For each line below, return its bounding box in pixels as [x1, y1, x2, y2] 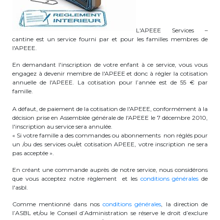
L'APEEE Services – [136, 27, 208, 34]
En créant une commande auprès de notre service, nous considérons [12, 166, 208, 173]
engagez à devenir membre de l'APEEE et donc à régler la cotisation [12, 70, 208, 77]
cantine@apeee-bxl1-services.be [33, 209, 136, 219]
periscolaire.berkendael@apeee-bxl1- [32, 6, 150, 16]
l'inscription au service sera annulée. [12, 123, 112, 130]
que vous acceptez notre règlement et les [12, 175, 140, 182]
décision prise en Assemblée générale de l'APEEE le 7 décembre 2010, [12, 114, 208, 121]
